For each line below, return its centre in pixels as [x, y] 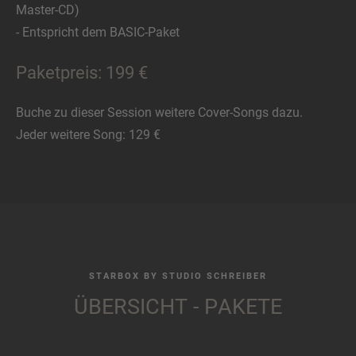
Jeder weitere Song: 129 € [88, 135]
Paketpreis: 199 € [82, 72]
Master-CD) [48, 10]
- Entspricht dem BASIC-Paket [98, 32]
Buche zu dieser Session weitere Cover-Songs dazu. [159, 113]
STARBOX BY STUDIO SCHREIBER [178, 276]
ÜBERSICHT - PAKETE [178, 307]
